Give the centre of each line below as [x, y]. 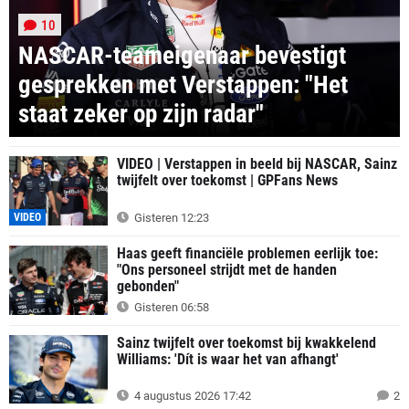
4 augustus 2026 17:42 [191, 396]
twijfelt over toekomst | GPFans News [227, 181]
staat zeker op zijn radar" [141, 115]
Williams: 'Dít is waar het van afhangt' [228, 359]
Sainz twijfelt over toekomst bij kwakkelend [246, 342]
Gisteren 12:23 [170, 217]
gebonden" [148, 286]
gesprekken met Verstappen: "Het [183, 85]
